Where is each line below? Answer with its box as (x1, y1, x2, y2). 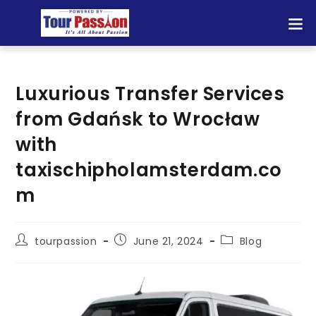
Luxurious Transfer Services (16, 81, 285, 107)
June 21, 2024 (133, 234, 204, 248)
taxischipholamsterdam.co (16, 157, 282, 183)
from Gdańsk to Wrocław (16, 107, 260, 132)
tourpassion (35, 234, 97, 248)
